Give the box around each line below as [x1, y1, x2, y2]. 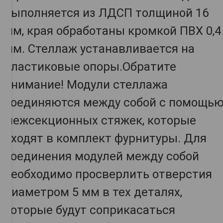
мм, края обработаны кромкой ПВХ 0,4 [4, 24, 221, 38]
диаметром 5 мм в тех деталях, [4, 185, 182, 200]
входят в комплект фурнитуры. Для [4, 131, 207, 146]
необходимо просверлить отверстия [4, 167, 212, 182]
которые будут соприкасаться [4, 203, 175, 218]
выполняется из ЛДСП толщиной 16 [4, 6, 209, 20]
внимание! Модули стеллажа [4, 78, 168, 92]
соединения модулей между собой [4, 149, 199, 164]
